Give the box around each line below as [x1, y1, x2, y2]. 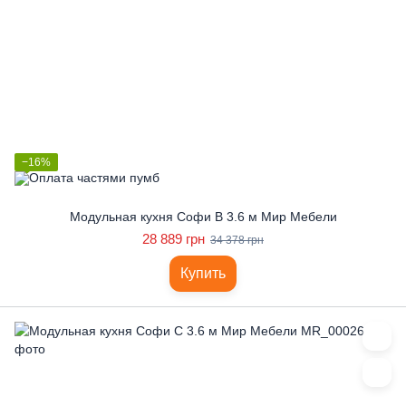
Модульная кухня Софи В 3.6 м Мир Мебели [69, 209, 337, 224]
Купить [180, 266, 226, 281]
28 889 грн [142, 231, 205, 246]
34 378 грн [210, 234, 264, 246]
